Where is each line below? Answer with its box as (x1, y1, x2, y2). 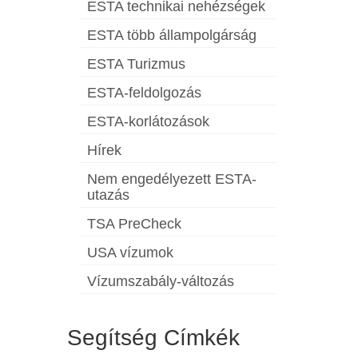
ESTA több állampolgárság (86, 27, 257, 44)
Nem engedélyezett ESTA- (86, 171, 257, 188)
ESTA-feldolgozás (86, 85, 201, 101)
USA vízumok (86, 245, 173, 261)
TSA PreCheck (86, 216, 181, 233)
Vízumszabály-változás (86, 273, 234, 290)
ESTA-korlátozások (86, 113, 209, 130)
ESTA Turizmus (86, 56, 185, 73)
